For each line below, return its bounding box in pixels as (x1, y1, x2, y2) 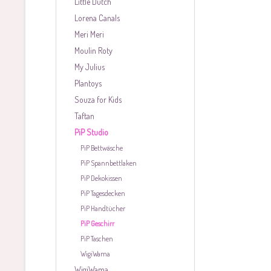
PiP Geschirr (80, 219, 114, 228)
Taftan (74, 111, 94, 121)
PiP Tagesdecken (80, 189, 125, 198)
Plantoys (74, 78, 102, 88)
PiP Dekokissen (80, 174, 122, 183)
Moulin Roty (74, 45, 113, 56)
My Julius (74, 62, 105, 72)
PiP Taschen (80, 234, 113, 243)
